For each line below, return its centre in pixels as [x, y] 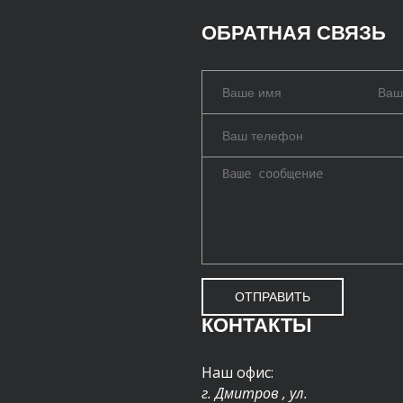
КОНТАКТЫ [257, 325]
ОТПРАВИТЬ [273, 297]
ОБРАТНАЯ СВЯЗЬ [294, 33]
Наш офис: [237, 372]
